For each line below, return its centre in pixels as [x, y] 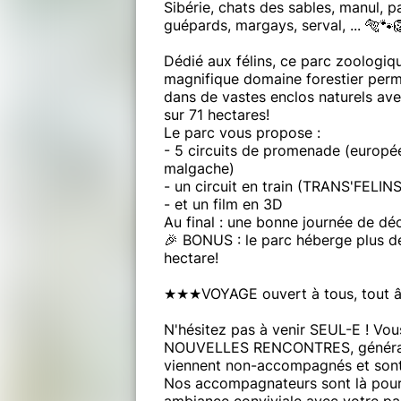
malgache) [199, 168]
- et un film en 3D [223, 204]
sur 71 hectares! [217, 114]
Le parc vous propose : [242, 132]
